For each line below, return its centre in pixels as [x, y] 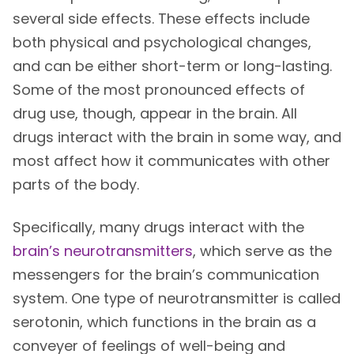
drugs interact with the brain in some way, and [177, 137]
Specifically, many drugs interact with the [158, 228]
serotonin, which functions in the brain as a [164, 322]
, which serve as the [262, 251]
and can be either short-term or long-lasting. [172, 66]
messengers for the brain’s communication [166, 275]
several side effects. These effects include [161, 19]
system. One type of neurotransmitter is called [176, 299]
